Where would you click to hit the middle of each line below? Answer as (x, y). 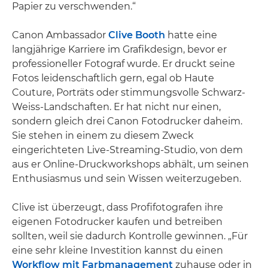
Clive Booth (137, 35)
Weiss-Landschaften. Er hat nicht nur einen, (116, 106)
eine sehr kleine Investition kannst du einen (118, 250)
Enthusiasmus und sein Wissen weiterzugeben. (127, 178)
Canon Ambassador (60, 35)
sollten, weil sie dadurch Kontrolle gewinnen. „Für (130, 236)
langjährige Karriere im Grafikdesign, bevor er (119, 49)
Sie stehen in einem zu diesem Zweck (103, 135)
